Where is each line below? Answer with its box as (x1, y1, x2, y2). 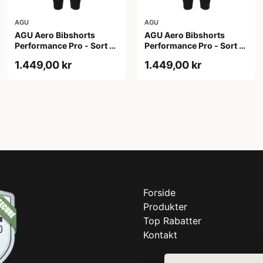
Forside (143, 186, 176, 198)
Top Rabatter (143, 214, 201, 227)
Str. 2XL (15, 50, 46, 61)
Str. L (144, 50, 164, 61)
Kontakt (143, 228, 177, 241)
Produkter (143, 200, 187, 213)
